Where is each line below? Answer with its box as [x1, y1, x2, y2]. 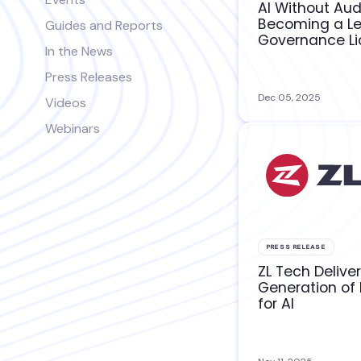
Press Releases [45, 68, 132, 85]
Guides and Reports [45, 17, 163, 34]
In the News [45, 43, 113, 60]
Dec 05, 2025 [258, 91, 322, 105]
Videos [45, 94, 86, 111]
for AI [258, 294, 295, 314]
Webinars [45, 120, 100, 137]
